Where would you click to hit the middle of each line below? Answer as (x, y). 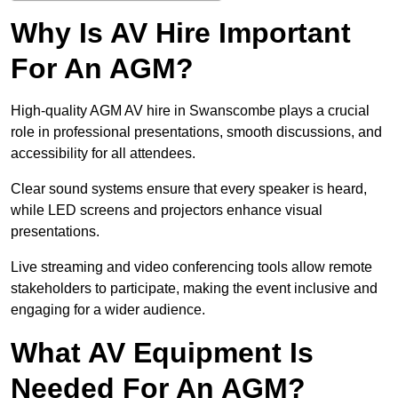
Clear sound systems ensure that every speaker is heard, (189, 189)
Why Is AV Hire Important (181, 33)
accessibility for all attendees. (103, 154)
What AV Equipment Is (162, 353)
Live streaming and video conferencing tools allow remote (191, 267)
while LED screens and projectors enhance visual (167, 211)
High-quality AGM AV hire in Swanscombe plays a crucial (190, 111)
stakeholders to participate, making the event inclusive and (194, 289)
